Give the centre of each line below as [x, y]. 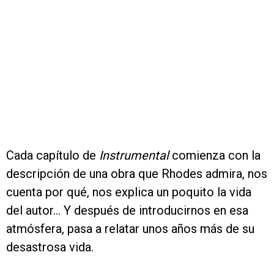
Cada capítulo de [53, 156]
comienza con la [216, 156]
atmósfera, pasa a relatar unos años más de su [130, 229]
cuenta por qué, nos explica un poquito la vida [129, 192]
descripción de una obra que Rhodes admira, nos [137, 174]
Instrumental [135, 156]
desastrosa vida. [50, 247]
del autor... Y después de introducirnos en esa [127, 211]
